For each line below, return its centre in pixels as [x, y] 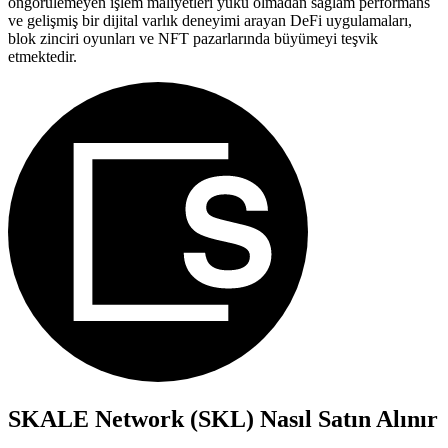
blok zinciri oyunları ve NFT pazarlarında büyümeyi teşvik [193, 38]
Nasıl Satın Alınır [346, 418]
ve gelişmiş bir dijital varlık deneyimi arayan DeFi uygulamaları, [210, 20]
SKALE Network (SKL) [131, 418]
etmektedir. [42, 56]
